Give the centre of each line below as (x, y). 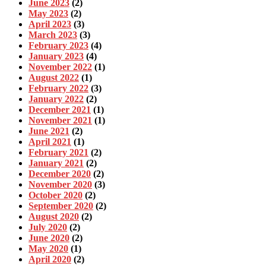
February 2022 (58, 88)
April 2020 (50, 259)
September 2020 (61, 206)
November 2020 (60, 185)
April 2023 (50, 24)
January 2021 (56, 163)
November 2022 (60, 67)
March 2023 (53, 35)
